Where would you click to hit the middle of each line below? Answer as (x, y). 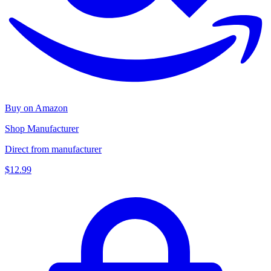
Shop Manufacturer (42, 129)
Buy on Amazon (36, 108)
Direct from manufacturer (53, 149)
